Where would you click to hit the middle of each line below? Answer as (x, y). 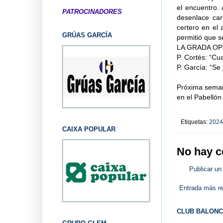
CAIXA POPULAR (89, 129)
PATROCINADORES (92, 11)
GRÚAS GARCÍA (87, 35)
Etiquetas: (195, 121)
